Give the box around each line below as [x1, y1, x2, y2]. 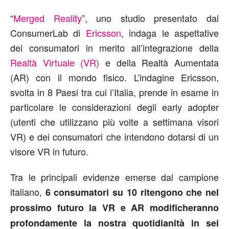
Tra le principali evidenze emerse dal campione [10, 170, 219, 184]
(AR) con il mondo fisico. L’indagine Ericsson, [10, 70, 219, 84]
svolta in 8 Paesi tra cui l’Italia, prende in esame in [10, 85, 219, 99]
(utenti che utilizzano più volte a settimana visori [10, 114, 219, 128]
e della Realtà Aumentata [99, 55, 219, 69]
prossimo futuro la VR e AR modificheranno [10, 200, 219, 214]
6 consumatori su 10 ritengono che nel [45, 185, 219, 199]
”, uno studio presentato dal [81, 11, 219, 25]
